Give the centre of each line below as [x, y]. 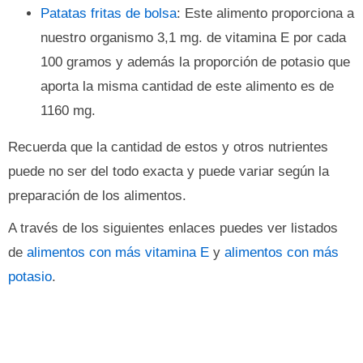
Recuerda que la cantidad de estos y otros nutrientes [168, 147]
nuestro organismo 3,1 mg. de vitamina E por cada [193, 38]
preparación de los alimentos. [97, 196]
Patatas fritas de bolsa [109, 13]
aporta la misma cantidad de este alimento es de [187, 86]
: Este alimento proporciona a [265, 13]
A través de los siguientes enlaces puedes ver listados [173, 228]
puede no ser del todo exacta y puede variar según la [169, 171]
